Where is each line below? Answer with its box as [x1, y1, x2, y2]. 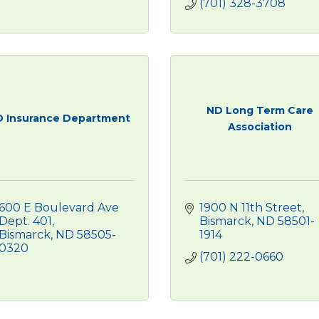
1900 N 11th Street [199, 201, 302, 214]
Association [228, 120, 293, 133]
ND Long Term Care [206, 103, 314, 117]
